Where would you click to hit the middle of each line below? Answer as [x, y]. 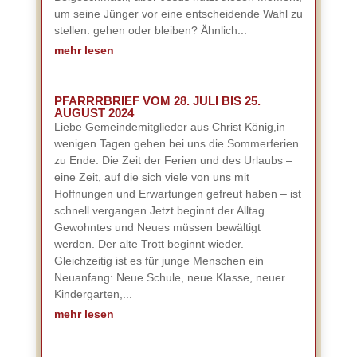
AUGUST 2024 [94, 113]
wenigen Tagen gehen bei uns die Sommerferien [176, 143]
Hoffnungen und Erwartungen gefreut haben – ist [177, 194]
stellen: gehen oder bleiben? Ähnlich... [150, 30]
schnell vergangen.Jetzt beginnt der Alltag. [161, 210]
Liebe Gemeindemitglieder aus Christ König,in [169, 127]
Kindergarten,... [93, 294]
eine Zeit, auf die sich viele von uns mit [151, 177]
